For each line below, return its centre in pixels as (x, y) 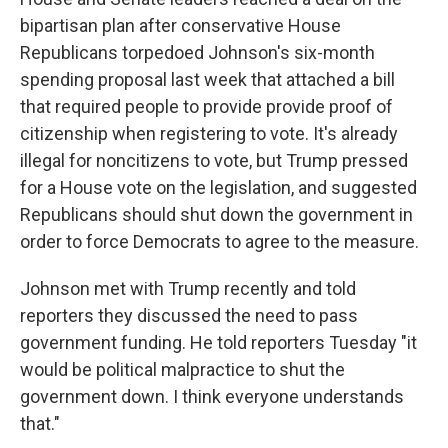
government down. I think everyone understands (212, 396)
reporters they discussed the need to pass (189, 315)
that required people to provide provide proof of (206, 106)
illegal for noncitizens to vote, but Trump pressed (214, 160)
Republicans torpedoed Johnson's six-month (197, 52)
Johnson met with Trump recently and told (188, 288)
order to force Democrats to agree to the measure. (219, 241)
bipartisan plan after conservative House (180, 25)
